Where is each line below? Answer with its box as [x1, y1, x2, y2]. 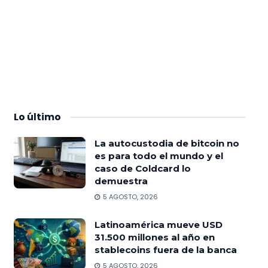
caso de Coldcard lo [94, 162, 191, 174]
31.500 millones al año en [94, 231, 215, 243]
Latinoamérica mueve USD [94, 218, 223, 230]
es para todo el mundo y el [94, 150, 223, 162]
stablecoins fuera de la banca [94, 243, 237, 255]
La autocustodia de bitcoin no [94, 137, 239, 149]
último [26, 109, 61, 124]
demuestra [94, 175, 148, 187]
